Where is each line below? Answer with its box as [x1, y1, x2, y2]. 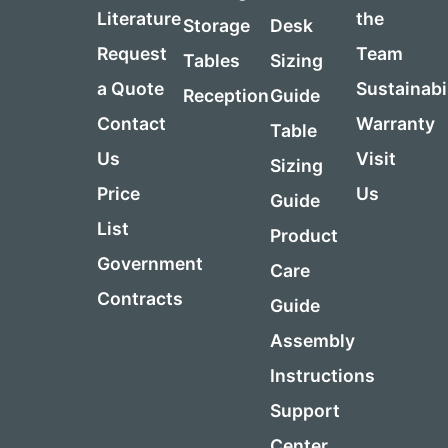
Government [97, 253, 204, 275]
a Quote [97, 78, 165, 100]
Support [269, 400, 340, 422]
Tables [183, 50, 241, 72]
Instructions [269, 365, 375, 387]
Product [269, 225, 338, 247]
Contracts [97, 288, 184, 310]
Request [97, 43, 168, 65]
